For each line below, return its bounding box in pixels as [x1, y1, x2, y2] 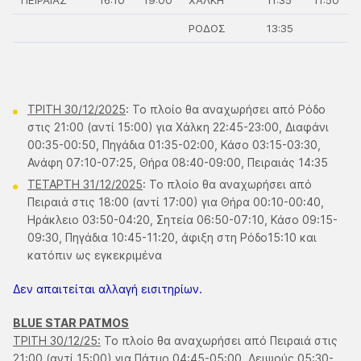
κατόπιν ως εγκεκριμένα [27, 248, 162, 262]
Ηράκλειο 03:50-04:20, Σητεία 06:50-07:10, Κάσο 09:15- [27, 213, 338, 226]
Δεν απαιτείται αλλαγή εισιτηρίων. [13, 282, 202, 296]
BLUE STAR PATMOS [13, 316, 129, 330]
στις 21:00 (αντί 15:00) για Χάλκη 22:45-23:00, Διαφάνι [27, 120, 329, 134]
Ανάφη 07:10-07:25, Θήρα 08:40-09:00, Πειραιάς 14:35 [27, 156, 328, 169]
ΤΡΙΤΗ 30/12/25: [13, 334, 101, 347]
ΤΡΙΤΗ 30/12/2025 [27, 102, 126, 116]
